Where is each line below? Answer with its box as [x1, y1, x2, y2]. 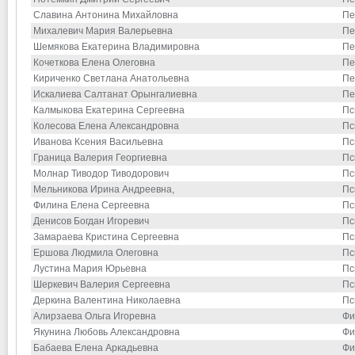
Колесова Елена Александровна [33, 120, 179, 132]
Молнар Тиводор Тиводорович [33, 168, 169, 180]
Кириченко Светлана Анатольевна [33, 73, 189, 85]
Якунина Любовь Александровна [33, 326, 180, 338]
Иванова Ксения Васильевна [33, 136, 163, 148]
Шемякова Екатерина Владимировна [33, 41, 202, 53]
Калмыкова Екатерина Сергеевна [33, 105, 185, 116]
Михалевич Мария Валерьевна [33, 25, 173, 37]
